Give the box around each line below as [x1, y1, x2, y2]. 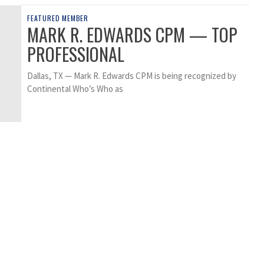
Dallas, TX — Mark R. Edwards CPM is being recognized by [27, 70, 236, 82]
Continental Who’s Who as [27, 83, 123, 95]
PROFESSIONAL [27, 41, 124, 68]
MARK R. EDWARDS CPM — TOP [27, 21, 237, 48]
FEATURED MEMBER [27, 13, 88, 24]
